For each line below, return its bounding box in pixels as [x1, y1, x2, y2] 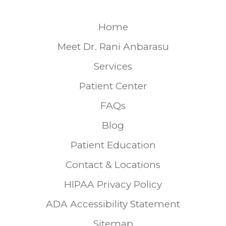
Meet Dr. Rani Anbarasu [57, 40, 169, 52]
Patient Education [70, 139, 156, 151]
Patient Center [79, 80, 147, 92]
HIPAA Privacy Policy [64, 178, 162, 190]
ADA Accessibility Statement [46, 198, 180, 210]
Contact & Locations [66, 158, 160, 171]
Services [94, 60, 132, 72]
